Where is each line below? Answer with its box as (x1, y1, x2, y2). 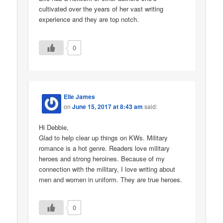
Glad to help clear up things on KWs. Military (39, 133, 168, 143)
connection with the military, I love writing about (39, 164, 176, 174)
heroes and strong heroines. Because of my (39, 154, 165, 164)
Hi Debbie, (39, 122, 69, 132)
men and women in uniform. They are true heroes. (39, 175, 183, 185)
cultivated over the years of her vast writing (39, 4, 164, 14)
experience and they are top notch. (39, 14, 139, 24)
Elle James (64, 92, 96, 101)
